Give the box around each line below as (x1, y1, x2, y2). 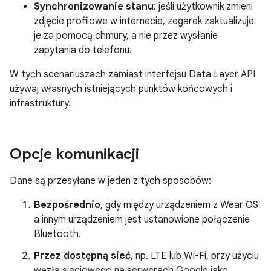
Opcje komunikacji (10, 145, 139, 163)
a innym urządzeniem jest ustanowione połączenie (34, 214, 250, 226)
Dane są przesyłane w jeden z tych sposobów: (10, 175, 211, 187)
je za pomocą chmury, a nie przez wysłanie (34, 30, 218, 42)
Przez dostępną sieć (34, 250, 131, 262)
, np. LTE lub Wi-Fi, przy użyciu (131, 250, 259, 262)
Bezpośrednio (34, 199, 100, 211)
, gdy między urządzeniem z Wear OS (100, 199, 258, 211)
